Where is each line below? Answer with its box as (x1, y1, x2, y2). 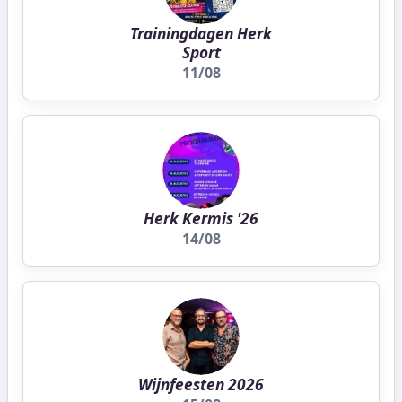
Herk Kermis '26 (144, 207, 258, 229)
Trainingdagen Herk (130, 22, 272, 44)
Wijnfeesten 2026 (138, 373, 264, 395)
